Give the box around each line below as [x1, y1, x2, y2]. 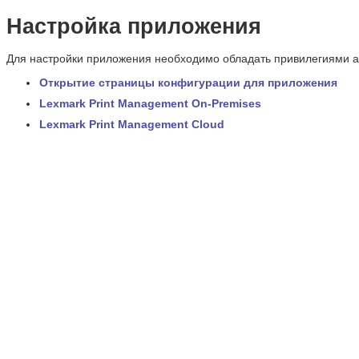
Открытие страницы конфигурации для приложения [39, 75, 337, 89]
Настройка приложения [6, 14, 261, 38]
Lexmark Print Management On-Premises [39, 96, 261, 110]
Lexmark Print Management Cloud [39, 117, 224, 131]
